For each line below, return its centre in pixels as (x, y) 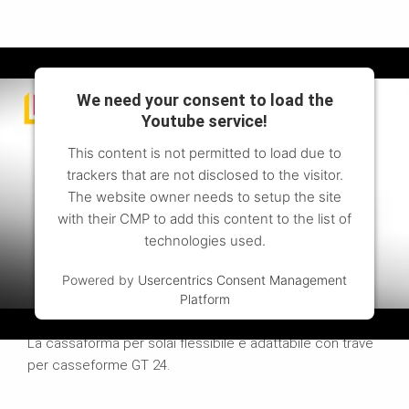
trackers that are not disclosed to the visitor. (204, 175)
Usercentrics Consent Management (242, 280)
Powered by (100, 280)
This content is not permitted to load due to (204, 153)
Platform (204, 299)
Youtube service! (204, 121)
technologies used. (204, 241)
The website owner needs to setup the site (204, 197)
